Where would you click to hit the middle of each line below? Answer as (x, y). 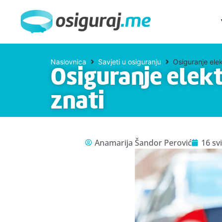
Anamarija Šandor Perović (143, 143)
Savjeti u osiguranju (130, 62)
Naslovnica (68, 62)
